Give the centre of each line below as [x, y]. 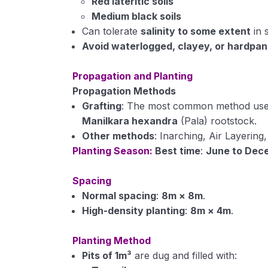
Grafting [102, 106]
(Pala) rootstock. [217, 121]
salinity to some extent [196, 31]
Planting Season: [113, 151]
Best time [177, 151]
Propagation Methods [124, 91]
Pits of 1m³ [107, 255]
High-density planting [134, 211]
